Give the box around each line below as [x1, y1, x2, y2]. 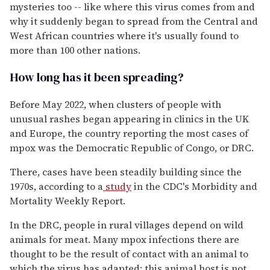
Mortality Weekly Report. [10, 193, 125, 207]
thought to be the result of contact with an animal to [10, 246, 248, 260]
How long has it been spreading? [10, 68, 184, 86]
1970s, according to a [10, 179, 103, 193]
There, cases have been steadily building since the [10, 165, 242, 178]
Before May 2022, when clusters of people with [10, 97, 221, 111]
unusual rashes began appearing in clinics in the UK [10, 111, 249, 125]
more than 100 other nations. [10, 43, 140, 57]
